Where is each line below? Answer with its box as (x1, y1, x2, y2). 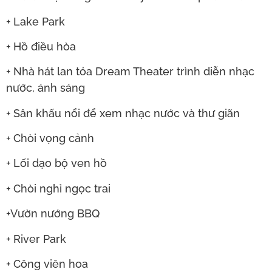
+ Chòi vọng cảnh (6, 132, 94, 145)
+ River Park (6, 232, 66, 245)
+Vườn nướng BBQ (6, 207, 100, 220)
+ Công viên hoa (6, 257, 88, 271)
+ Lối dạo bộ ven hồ (6, 157, 107, 170)
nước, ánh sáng (6, 81, 85, 95)
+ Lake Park (6, 15, 65, 28)
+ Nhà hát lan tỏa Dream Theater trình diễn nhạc (6, 65, 254, 78)
